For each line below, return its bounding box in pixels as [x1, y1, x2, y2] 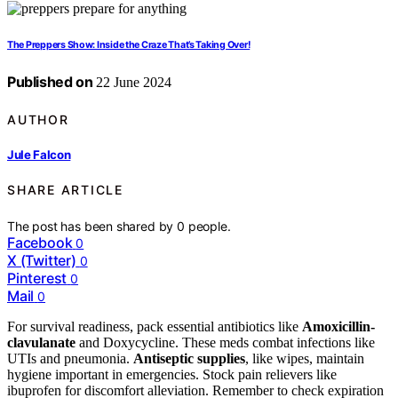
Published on [7, 73, 93, 92]
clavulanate [7, 334, 76, 350]
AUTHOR [7, 111, 69, 127]
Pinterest [7, 268, 68, 287]
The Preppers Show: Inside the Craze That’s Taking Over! [7, 39, 251, 52]
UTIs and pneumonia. [7, 350, 133, 366]
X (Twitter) [7, 251, 76, 269]
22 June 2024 [92, 75, 172, 91]
